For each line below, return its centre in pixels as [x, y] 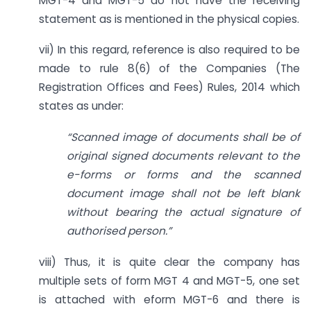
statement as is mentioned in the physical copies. [169, 19]
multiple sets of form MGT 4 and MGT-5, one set [169, 281]
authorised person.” [119, 231]
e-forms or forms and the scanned [183, 175]
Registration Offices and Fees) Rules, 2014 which [169, 87]
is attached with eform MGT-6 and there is [169, 300]
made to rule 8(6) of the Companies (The [169, 69]
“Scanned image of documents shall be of [183, 137]
